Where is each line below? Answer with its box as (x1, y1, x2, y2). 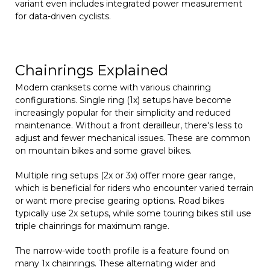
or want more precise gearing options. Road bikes (15, 195, 224, 206)
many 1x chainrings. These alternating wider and (15, 257, 216, 269)
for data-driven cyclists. (15, 10, 111, 22)
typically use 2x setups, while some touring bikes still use (15, 207, 251, 219)
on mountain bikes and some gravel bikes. (15, 145, 192, 156)
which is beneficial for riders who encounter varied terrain (15, 182, 254, 193)
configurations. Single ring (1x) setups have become (15, 94, 231, 105)
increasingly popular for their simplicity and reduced (15, 107, 231, 118)
